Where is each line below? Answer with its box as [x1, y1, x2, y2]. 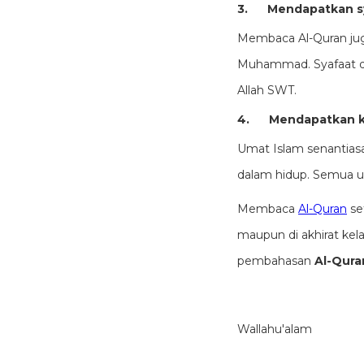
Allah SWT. [237, 83, 297, 97]
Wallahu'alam [237, 322, 312, 336]
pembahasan [237, 253, 314, 268]
